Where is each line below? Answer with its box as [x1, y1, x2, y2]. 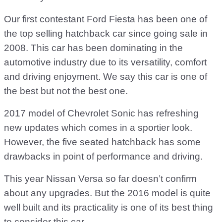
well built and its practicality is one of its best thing [4, 202, 213, 213]
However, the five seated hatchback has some [4, 137, 201, 147]
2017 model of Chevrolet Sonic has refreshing [4, 108, 199, 118]
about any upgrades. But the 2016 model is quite [4, 188, 211, 198]
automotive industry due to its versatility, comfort [4, 57, 207, 67]
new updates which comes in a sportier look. [4, 122, 192, 133]
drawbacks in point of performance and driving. [4, 151, 203, 162]
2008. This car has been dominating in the [4, 43, 183, 53]
